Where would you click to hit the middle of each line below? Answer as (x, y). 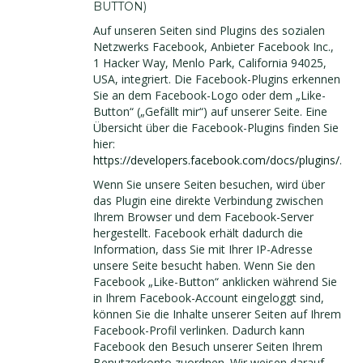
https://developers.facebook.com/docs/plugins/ (216, 160)
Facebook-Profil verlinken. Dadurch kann (199, 330)
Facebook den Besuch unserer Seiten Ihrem (208, 346)
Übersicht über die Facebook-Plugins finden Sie (216, 128)
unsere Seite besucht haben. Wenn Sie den (204, 265)
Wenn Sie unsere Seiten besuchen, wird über (209, 184)
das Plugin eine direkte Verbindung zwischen (208, 201)
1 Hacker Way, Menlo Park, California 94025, (210, 63)
